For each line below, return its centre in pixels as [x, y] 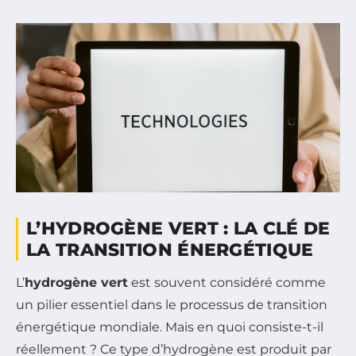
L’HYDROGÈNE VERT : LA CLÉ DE [178, 229]
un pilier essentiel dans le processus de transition [172, 305]
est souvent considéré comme [227, 283]
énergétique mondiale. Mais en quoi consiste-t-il [170, 327]
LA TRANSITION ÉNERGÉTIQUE [170, 250]
